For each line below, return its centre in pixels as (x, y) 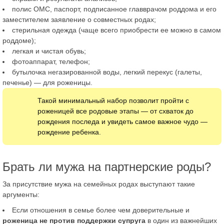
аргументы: (21, 194)
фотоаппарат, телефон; (51, 61)
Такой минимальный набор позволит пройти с (113, 100)
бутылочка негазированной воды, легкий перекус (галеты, (107, 72)
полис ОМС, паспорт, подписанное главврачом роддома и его (114, 9)
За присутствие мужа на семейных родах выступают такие (99, 184)
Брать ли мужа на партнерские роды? (107, 166)
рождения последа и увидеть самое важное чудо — (122, 121)
